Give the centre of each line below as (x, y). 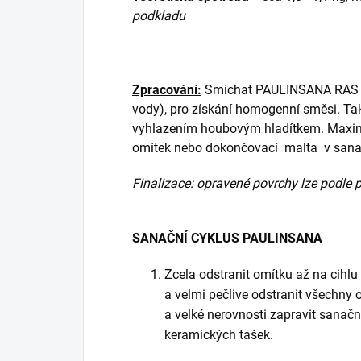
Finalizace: (163, 183)
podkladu (159, 15)
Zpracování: (167, 89)
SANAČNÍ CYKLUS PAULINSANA (227, 238)
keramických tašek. (219, 334)
